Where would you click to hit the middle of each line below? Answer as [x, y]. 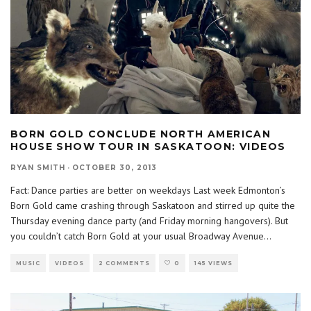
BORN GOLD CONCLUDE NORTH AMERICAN [141, 134]
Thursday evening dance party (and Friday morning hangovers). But [149, 221]
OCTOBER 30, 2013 [115, 168]
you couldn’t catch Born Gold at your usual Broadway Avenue [137, 236]
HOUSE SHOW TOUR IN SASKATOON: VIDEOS [148, 147]
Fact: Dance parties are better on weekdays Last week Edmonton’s [148, 191]
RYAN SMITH [38, 168]
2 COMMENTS [124, 263]
